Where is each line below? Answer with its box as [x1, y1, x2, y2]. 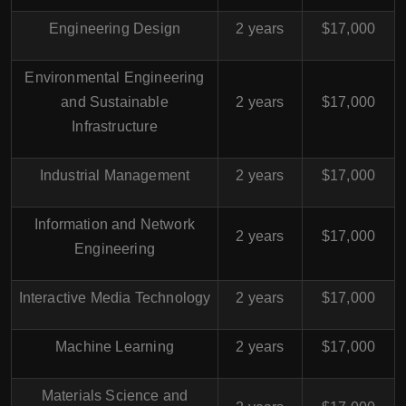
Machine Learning [55, 339, 174, 355]
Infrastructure [72, 119, 158, 135]
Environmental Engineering [24, 70, 205, 86]
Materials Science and [41, 388, 188, 404]
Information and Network [34, 217, 195, 233]
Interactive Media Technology [18, 290, 211, 306]
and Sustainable [61, 94, 169, 111]
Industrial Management [39, 168, 190, 184]
